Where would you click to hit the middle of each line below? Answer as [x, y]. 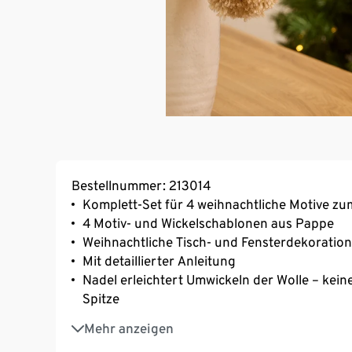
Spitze [101, 298]
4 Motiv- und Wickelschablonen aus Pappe [208, 223]
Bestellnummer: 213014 [141, 185]
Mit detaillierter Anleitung [159, 260]
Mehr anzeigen [129, 328]
